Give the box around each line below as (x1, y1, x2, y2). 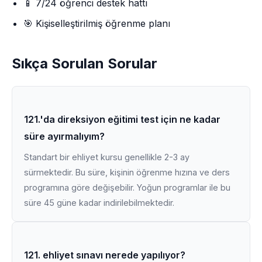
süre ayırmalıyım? (24, 130, 105, 142)
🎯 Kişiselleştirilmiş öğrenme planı (23, 18, 170, 29)
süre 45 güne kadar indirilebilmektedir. (24, 198, 174, 208)
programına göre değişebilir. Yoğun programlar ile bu (24, 182, 230, 192)
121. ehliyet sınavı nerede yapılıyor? (24, 249, 185, 261)
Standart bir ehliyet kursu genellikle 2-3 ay (24, 152, 189, 162)
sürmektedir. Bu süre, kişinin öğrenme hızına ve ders (24, 167, 230, 177)
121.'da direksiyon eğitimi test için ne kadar (24, 113, 220, 125)
